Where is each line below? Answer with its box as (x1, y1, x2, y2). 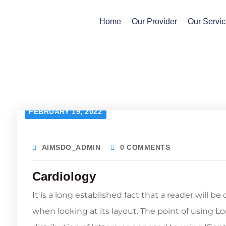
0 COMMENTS (120, 143, 171, 151)
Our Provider (132, 17, 178, 26)
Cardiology (32, 169, 96, 183)
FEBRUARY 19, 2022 (29, 107, 102, 116)
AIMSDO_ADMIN (41, 143, 101, 151)
